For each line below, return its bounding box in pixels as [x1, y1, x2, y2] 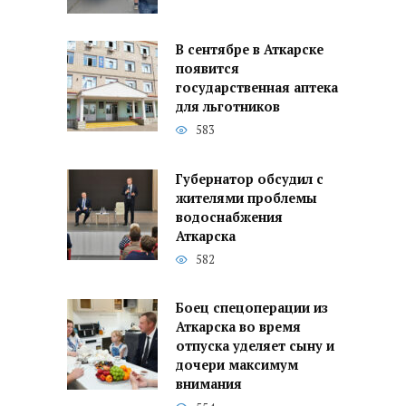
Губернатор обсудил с [176, 170, 324, 188]
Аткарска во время [176, 318, 301, 336]
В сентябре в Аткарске [176, 41, 324, 59]
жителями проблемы [176, 189, 317, 208]
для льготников [176, 98, 280, 116]
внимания [176, 375, 242, 393]
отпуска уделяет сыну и [176, 337, 334, 355]
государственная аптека [176, 79, 338, 97]
